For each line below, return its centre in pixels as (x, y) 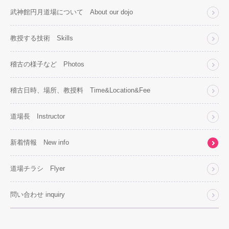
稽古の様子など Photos (47, 64)
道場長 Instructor (38, 116)
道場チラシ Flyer (38, 168)
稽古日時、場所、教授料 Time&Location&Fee (80, 90)
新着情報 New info (40, 142)
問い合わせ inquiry (38, 194)
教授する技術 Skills (42, 38)
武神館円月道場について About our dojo (72, 12)
